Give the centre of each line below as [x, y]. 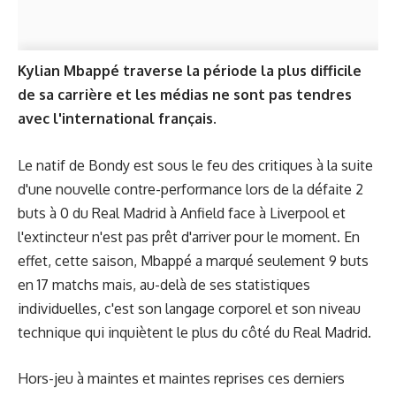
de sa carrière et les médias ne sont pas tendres [185, 95]
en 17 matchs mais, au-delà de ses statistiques [164, 284]
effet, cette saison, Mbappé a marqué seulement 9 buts [193, 260]
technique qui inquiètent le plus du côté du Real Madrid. [194, 332]
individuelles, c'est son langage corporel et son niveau [189, 308]
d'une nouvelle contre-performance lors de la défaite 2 [190, 189]
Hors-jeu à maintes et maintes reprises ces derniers [181, 378]
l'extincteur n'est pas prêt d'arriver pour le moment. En [189, 236]
